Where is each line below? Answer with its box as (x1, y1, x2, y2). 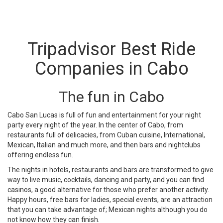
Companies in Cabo (34, 58, 189, 79)
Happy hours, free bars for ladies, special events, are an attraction (7, 196, 213, 204)
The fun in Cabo (59, 88, 164, 106)
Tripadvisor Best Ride (27, 39, 196, 60)
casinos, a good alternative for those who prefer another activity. (7, 186, 209, 194)
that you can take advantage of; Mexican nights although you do (7, 206, 208, 214)
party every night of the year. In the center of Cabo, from (7, 121, 183, 129)
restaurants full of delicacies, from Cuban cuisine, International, (7, 131, 205, 139)
